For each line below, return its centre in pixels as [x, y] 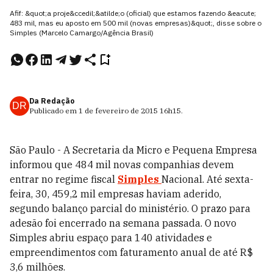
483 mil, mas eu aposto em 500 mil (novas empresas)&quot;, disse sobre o [136, 23]
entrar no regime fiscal [64, 179]
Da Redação [52, 101]
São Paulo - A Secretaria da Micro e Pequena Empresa [133, 150]
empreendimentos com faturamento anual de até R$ [131, 252]
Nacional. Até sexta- [207, 179]
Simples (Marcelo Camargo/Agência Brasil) [82, 33]
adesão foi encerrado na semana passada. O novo [123, 223]
